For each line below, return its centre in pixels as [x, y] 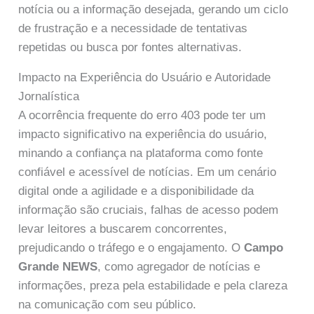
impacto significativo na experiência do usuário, [143, 134]
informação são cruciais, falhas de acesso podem [149, 210]
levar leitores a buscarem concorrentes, [123, 228]
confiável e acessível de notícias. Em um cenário [148, 172]
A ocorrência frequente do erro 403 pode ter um [142, 115]
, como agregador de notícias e [179, 266]
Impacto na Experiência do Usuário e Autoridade [145, 77]
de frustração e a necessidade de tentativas [133, 29]
